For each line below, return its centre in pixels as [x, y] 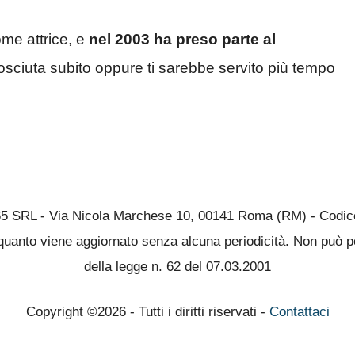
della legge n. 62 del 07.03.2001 [177, 266]
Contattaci [299, 312]
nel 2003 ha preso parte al [182, 40]
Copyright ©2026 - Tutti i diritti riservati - [147, 312]
